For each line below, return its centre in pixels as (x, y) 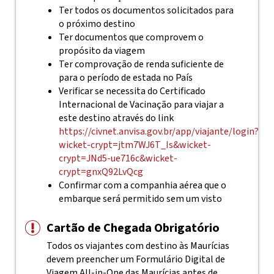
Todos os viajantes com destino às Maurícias (138, 246)
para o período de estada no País (125, 78)
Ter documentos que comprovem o (131, 37)
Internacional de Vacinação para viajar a (141, 105)
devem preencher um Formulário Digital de (135, 259)
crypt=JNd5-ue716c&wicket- (118, 158)
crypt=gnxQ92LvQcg (101, 172)
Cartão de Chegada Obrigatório (133, 228)
